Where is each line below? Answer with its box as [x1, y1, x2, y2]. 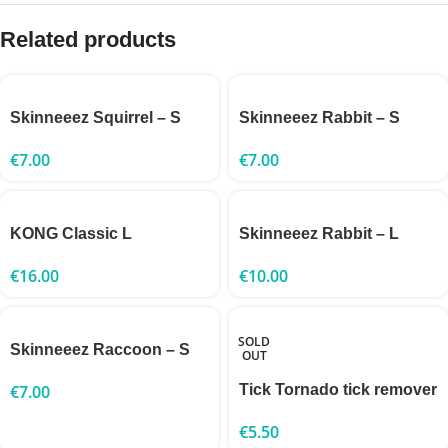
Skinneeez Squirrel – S [10, 108, 181, 126]
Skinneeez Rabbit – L [239, 224, 399, 242]
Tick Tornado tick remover [239, 380, 437, 398]
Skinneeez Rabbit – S [239, 108, 400, 126]
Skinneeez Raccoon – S [10, 340, 190, 358]
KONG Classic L [10, 224, 132, 242]
